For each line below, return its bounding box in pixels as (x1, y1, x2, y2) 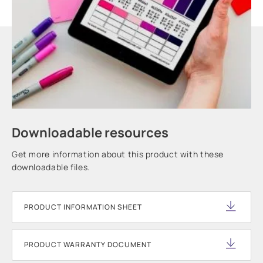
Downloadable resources (12, 124, 168, 142)
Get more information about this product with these (12, 149, 224, 160)
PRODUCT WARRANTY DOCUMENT (24, 240, 151, 250)
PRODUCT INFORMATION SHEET (24, 202, 142, 213)
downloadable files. (12, 161, 90, 173)
